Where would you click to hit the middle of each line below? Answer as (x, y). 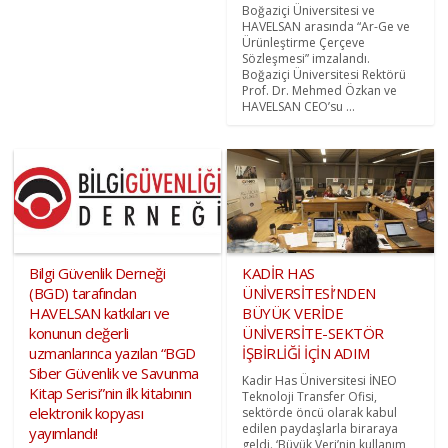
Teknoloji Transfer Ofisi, (309, 396)
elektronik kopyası (86, 412)
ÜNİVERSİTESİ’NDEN (309, 292)
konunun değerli (79, 332)
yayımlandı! (63, 432)
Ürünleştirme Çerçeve (303, 43)
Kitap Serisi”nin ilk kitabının (110, 392)
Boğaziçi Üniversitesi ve (308, 11)
